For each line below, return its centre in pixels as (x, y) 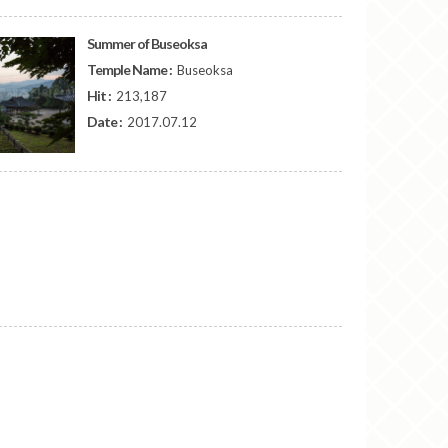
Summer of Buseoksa (147, 43)
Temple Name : (131, 69)
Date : (106, 121)
